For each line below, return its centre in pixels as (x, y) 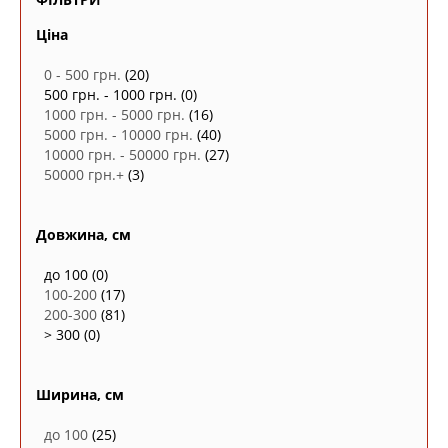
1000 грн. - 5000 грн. (114, 114)
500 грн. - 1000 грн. (110, 94)
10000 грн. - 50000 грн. (122, 154)
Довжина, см (83, 234)
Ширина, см (80, 394)
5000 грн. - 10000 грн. (118, 134)
